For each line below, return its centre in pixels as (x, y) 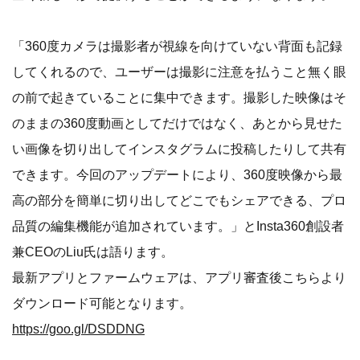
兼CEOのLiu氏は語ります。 (93, 252)
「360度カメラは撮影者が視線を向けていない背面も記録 (177, 46)
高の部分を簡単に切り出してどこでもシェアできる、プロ (179, 200)
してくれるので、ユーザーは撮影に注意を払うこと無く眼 (179, 72)
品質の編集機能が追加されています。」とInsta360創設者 (178, 226)
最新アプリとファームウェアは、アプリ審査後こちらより (179, 277)
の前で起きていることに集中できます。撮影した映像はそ (179, 97)
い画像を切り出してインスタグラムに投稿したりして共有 (179, 149)
